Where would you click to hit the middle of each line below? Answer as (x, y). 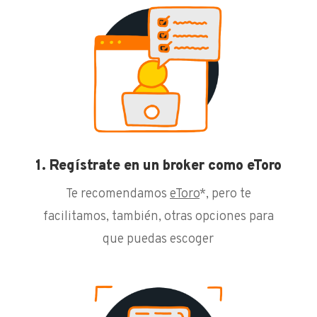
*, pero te (225, 194)
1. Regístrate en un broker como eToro (158, 166)
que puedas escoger (158, 239)
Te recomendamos (116, 194)
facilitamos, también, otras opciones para (158, 217)
